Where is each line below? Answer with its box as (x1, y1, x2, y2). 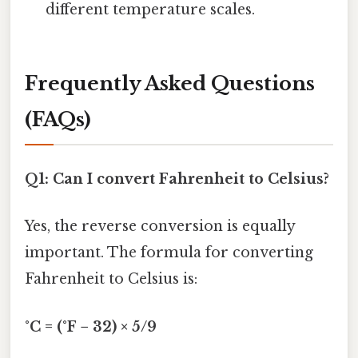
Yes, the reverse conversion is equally (25, 217, 295, 236)
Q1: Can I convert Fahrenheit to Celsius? (25, 170, 329, 189)
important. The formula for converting (25, 244, 313, 262)
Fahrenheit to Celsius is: (25, 270, 197, 288)
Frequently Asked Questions (25, 71, 315, 95)
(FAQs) (25, 107, 91, 131)
